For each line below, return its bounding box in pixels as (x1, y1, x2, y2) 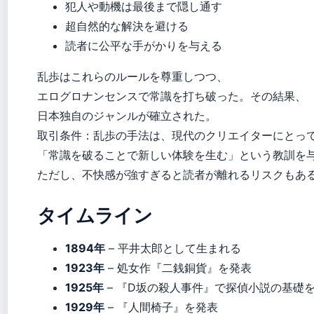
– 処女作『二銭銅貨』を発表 (104, 261, 252, 275)
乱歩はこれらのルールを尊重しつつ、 (37, 69, 228, 83)
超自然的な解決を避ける (65, 19, 189, 33)
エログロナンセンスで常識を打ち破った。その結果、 (37, 89, 306, 103)
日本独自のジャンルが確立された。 (37, 109, 217, 123)
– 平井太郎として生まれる (105, 241, 241, 255)
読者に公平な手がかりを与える (65, 39, 222, 53)
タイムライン (37, 201, 152, 228)
